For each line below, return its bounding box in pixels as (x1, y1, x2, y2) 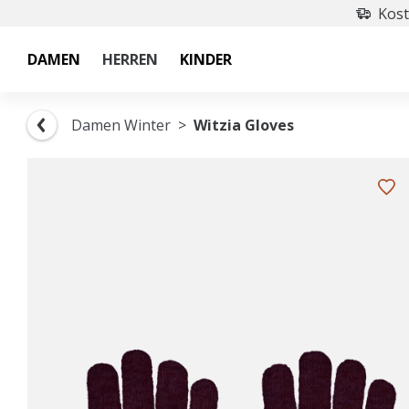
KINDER (180, 49, 232, 69)
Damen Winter (71, 115, 171, 135)
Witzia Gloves (194, 115, 294, 135)
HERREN (102, 49, 158, 69)
